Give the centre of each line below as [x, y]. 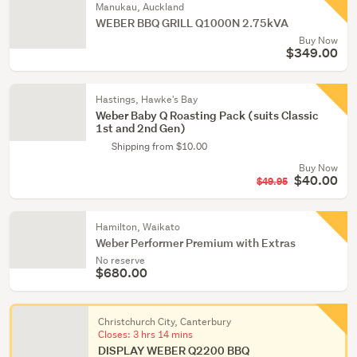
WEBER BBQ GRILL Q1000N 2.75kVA [192, 23]
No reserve [120, 260]
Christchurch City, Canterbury [165, 322]
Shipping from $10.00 [159, 146]
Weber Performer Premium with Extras [196, 243]
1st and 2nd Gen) [141, 128]
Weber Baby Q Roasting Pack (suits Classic [207, 115]
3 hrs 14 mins [163, 334]
